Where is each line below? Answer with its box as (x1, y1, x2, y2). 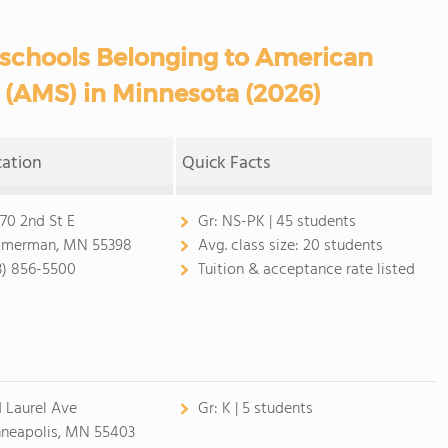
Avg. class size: (197, 233, 303, 259)
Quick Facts (182, 149, 271, 178)
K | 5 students (221, 396, 313, 422)
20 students (302, 233, 383, 259)
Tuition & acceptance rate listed (197, 257, 415, 283)
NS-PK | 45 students (221, 209, 356, 235)
